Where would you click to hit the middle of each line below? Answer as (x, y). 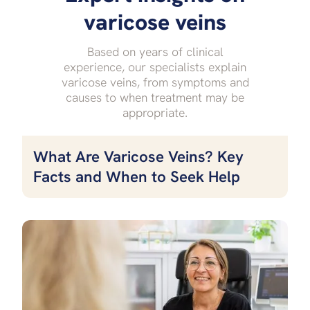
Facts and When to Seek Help (137, 176)
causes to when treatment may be (155, 97)
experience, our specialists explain (155, 66)
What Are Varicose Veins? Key (138, 156)
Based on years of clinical (155, 51)
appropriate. (155, 112)
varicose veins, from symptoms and (155, 82)
